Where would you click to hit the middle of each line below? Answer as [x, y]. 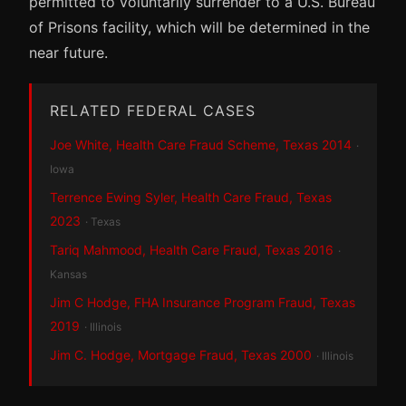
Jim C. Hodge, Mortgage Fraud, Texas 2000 [181, 354]
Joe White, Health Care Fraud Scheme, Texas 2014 [201, 144]
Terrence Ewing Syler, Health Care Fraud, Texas [191, 197]
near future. [68, 52]
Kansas [68, 274]
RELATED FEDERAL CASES [153, 110]
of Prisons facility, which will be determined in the [199, 27]
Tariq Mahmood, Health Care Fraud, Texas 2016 [192, 249]
